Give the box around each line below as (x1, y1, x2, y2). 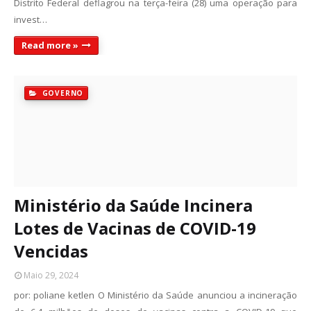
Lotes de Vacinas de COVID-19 (14, 217, 256, 239)
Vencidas (14, 239, 88, 262)
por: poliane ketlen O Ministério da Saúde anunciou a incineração (14, 289, 297, 301)
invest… (14, 13, 47, 26)
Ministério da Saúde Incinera (14, 194, 253, 217)
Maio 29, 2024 (24, 269, 78, 281)
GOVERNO (39, 88, 84, 98)
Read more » (22, 39, 78, 51)
